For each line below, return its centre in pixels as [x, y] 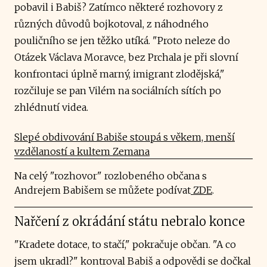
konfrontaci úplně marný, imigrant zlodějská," [119, 74]
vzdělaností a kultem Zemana [82, 151]
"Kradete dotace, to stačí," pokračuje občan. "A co [125, 244]
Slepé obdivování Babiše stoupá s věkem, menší [125, 137]
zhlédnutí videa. [51, 107]
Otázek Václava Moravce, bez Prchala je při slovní [126, 57]
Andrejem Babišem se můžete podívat [103, 190]
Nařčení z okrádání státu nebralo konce [130, 221]
